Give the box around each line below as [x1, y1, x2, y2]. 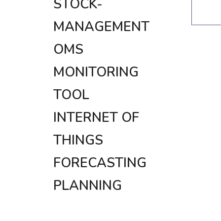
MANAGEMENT [53, 17, 149, 36]
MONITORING [53, 63, 139, 81]
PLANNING [53, 176, 122, 195]
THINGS [53, 131, 103, 149]
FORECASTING [53, 153, 147, 172]
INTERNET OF [53, 108, 139, 127]
